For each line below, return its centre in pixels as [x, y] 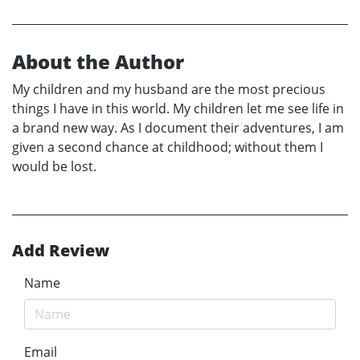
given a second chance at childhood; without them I [168, 147]
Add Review [61, 251]
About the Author [98, 62]
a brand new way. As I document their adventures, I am [178, 128]
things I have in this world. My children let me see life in [178, 109]
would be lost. [54, 167]
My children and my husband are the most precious [169, 90]
